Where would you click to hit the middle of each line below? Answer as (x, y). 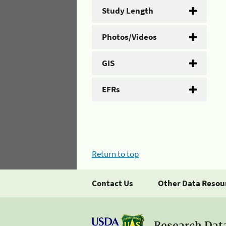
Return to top (115, 154)
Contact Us (112, 183)
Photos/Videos (129, 37)
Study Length (128, 10)
